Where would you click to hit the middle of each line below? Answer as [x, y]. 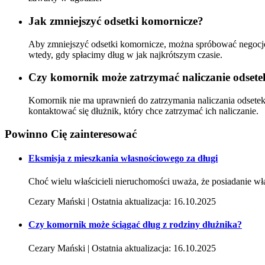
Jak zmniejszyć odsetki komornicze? [116, 21]
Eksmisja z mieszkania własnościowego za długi [123, 158]
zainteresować [103, 134]
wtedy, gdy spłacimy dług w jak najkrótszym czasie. [127, 54]
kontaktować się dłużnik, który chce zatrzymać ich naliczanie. [143, 111]
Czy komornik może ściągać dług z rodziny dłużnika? [135, 225]
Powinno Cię [37, 134]
